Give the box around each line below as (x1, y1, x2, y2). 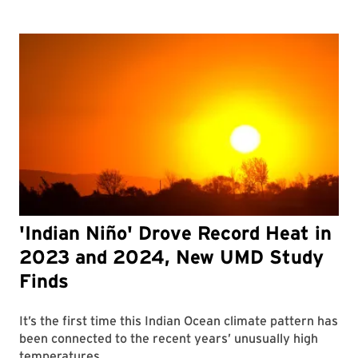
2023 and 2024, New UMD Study (19, 245, 324, 269)
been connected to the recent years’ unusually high (19, 331, 318, 347)
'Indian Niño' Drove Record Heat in (19, 221, 332, 245)
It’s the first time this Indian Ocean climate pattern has (19, 313, 338, 329)
